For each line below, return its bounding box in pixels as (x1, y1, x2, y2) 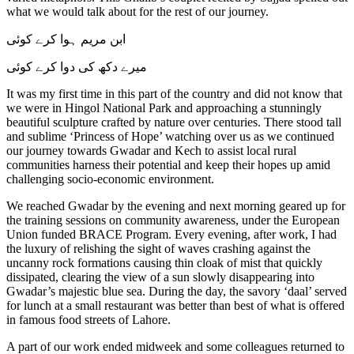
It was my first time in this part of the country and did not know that (6, 86, 342, 100)
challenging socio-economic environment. (6, 171, 214, 186)
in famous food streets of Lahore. (6, 312, 171, 326)
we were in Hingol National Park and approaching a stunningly (6, 100, 322, 115)
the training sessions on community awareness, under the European (6, 213, 340, 227)
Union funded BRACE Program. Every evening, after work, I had (6, 227, 337, 241)
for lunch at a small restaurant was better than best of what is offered (6, 298, 345, 312)
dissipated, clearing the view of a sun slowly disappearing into (6, 269, 314, 284)
